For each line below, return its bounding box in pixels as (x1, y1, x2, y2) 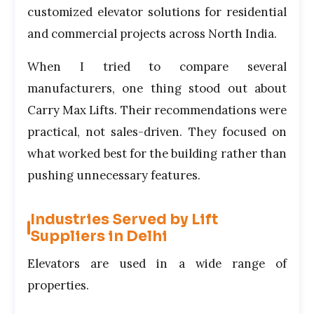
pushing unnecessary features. (27, 167, 200, 183)
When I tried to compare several (27, 58, 287, 74)
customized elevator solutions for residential (27, 4, 287, 20)
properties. (27, 278, 89, 293)
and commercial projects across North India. (27, 25, 277, 41)
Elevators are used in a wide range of (27, 256, 287, 271)
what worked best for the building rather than (27, 145, 287, 161)
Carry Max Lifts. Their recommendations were (27, 102, 287, 118)
